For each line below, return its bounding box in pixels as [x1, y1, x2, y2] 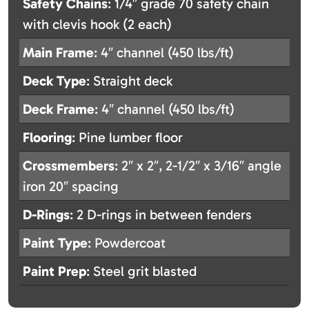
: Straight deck [86, 72, 172, 90]
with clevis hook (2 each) [23, 16, 172, 33]
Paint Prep [23, 263, 86, 280]
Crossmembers [23, 157, 114, 175]
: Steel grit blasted [86, 263, 197, 280]
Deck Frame [23, 101, 94, 118]
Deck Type [23, 72, 86, 90]
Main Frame [23, 44, 94, 61]
